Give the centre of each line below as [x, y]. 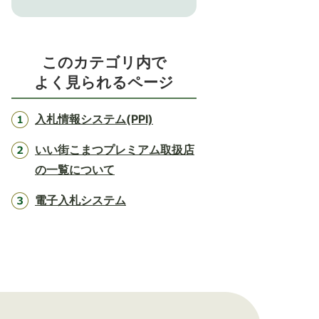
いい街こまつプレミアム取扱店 [115, 150]
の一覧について [75, 169]
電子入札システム [80, 200]
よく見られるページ [104, 82]
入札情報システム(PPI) [94, 119]
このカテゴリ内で [104, 62]
